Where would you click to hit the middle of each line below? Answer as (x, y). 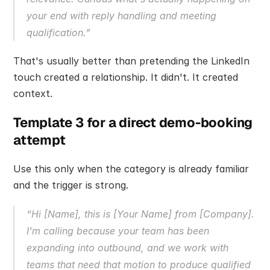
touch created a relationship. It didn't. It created (126, 77)
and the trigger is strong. (71, 185)
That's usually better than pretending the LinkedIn (131, 61)
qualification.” (58, 33)
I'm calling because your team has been (118, 231)
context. (33, 94)
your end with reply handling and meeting (121, 16)
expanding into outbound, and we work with (127, 248)
